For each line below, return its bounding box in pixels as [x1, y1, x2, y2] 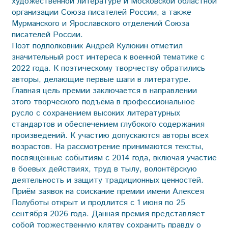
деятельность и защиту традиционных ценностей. [11, 174, 204, 186]
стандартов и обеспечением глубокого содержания [11, 118, 205, 130]
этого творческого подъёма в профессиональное [11, 96, 195, 108]
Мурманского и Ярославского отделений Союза [11, 17, 189, 30]
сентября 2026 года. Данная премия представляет [11, 208, 205, 220]
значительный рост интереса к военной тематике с [11, 51, 205, 63]
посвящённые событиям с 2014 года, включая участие [11, 152, 217, 164]
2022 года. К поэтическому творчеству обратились [11, 62, 205, 74]
